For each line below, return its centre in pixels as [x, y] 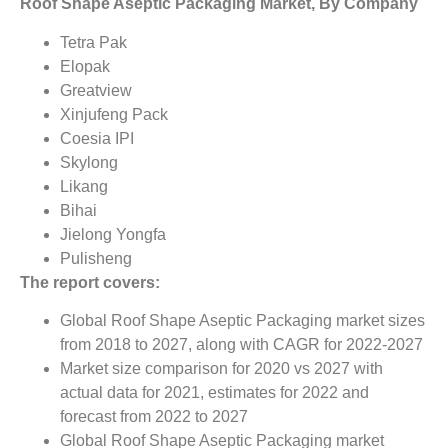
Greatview [96, 90]
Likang [84, 186]
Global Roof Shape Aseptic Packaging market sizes [242, 321]
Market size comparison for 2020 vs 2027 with [221, 369]
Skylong [89, 162]
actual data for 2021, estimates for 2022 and [214, 393]
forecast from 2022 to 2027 [154, 417]
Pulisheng [96, 258]
